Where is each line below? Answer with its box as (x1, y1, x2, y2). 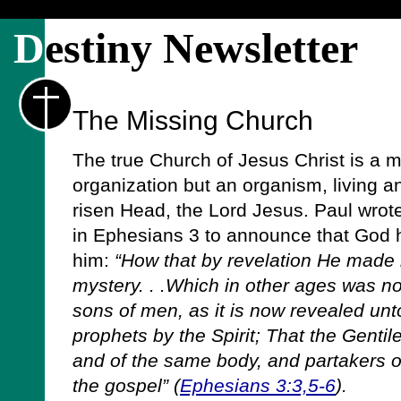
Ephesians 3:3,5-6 (180, 375, 336, 397)
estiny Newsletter (45, 24, 358, 72)
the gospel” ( (73, 375, 180, 397)
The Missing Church (73, 105, 313, 135)
